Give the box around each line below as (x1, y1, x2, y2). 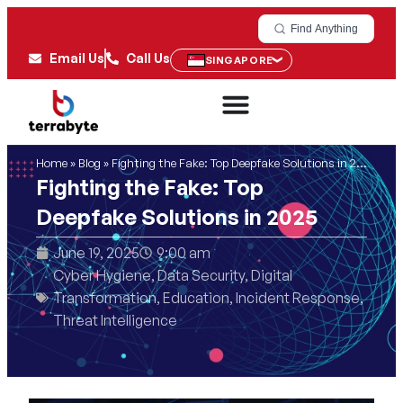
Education (163, 288, 229, 307)
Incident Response (236, 288, 360, 307)
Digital (251, 265, 292, 284)
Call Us (126, 50, 170, 66)
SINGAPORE (204, 54, 273, 67)
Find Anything (291, 22, 359, 35)
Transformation (53, 288, 157, 307)
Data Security (157, 265, 245, 284)
